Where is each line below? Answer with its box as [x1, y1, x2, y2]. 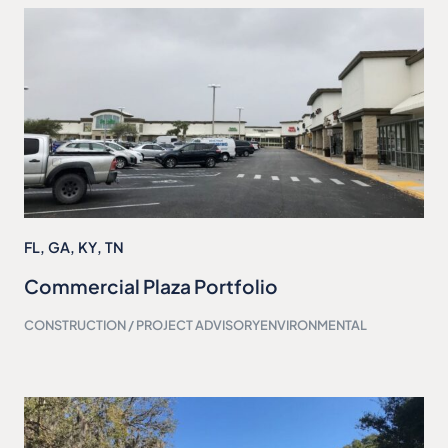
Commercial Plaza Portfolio [24, 274, 278, 298]
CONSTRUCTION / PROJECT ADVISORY [24, 317, 260, 334]
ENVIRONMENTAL [260, 317, 367, 334]
